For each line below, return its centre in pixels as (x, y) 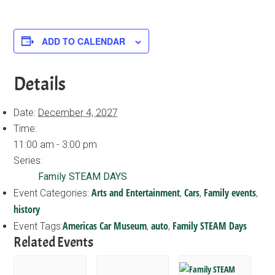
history (27, 209)
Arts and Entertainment (136, 192)
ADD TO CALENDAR (84, 41)
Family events (230, 192)
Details (40, 84)
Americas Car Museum (105, 226)
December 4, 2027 (78, 112)
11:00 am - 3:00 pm (56, 144)
